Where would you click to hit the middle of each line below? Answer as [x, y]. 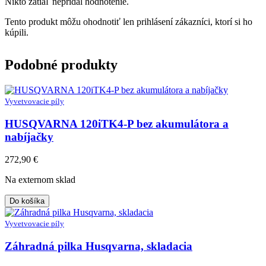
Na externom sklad [40, 180]
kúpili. [17, 32]
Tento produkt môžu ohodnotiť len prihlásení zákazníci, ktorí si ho [129, 21]
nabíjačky [29, 137]
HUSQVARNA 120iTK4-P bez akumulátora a [117, 123]
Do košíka [27, 201]
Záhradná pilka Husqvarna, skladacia [99, 246]
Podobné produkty [61, 64]
